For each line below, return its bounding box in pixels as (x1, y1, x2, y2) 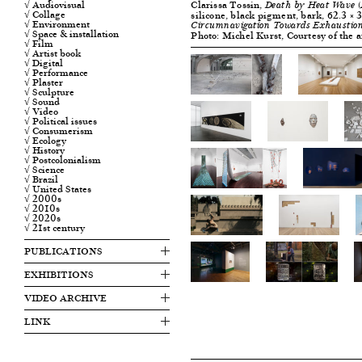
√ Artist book (24, 45, 81, 61)
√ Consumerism (24, 123, 93, 139)
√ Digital (24, 55, 63, 71)
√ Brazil (24, 171, 58, 187)
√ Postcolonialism (24, 152, 101, 168)
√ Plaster (24, 74, 63, 90)
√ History (24, 142, 65, 158)
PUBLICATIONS (24, 243, 103, 259)
